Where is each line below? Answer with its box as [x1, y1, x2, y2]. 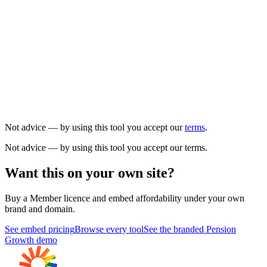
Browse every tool [74, 223, 144, 234]
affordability [136, 193, 182, 203]
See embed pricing [5, 223, 74, 234]
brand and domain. [5, 203, 75, 214]
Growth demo [5, 234, 57, 245]
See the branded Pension [144, 223, 236, 234]
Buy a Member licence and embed [5, 193, 136, 203]
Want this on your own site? [5, 164, 175, 181]
